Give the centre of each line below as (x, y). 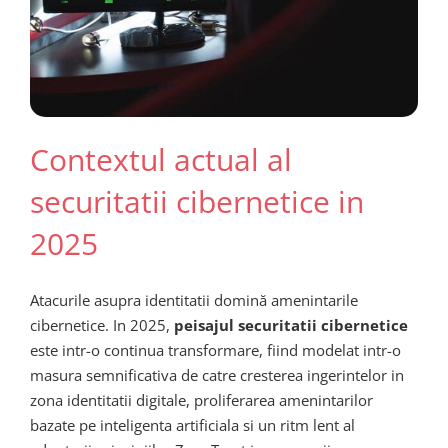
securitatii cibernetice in (197, 202)
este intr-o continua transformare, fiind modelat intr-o (215, 349)
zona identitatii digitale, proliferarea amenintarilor (201, 399)
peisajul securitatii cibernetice (291, 324)
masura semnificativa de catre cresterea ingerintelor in (217, 374)
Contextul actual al (161, 160)
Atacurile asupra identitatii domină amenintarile (194, 299)
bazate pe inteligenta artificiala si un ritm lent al (192, 424)
